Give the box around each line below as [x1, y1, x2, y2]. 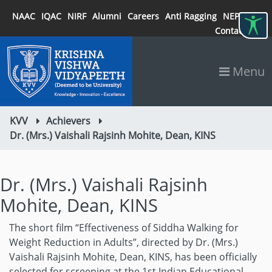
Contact [215, 25, 246, 36]
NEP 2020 [223, 10, 261, 22]
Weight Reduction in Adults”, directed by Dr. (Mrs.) [9, 236, 238, 249]
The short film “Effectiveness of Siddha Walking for [9, 221, 239, 234]
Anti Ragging [165, 10, 217, 22]
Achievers [46, 114, 90, 127]
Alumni [92, 10, 121, 22]
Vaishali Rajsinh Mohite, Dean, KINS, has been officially [9, 250, 257, 263]
